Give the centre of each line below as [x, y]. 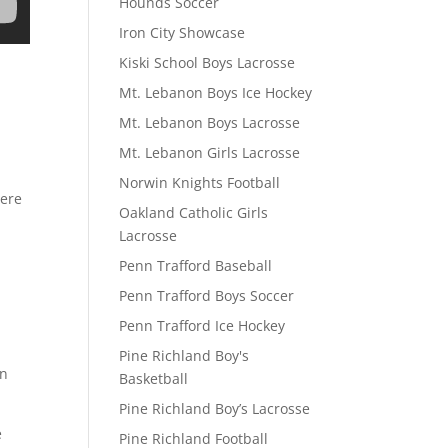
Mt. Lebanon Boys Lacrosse [210, 122]
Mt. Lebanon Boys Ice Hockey [216, 92]
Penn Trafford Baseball [196, 265]
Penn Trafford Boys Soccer [207, 295]
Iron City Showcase [182, 32]
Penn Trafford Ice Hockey [202, 325]
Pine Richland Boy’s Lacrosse [215, 408]
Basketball [154, 378]
